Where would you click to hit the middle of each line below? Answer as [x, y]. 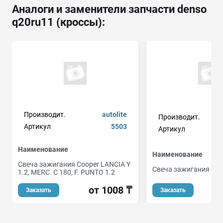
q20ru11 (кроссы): [58, 22]
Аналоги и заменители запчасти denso [109, 9]
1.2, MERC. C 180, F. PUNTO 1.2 [66, 172]
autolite [114, 114]
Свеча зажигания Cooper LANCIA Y [74, 164]
